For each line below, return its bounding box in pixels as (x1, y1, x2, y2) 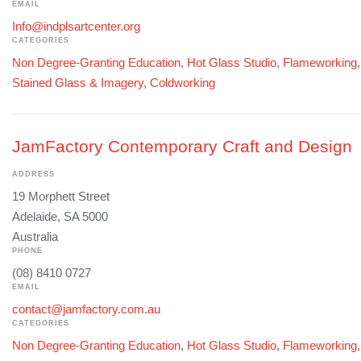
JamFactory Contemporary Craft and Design (12, 137, 352, 156)
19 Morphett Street (12, 189, 110, 204)
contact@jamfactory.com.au (12, 302, 160, 317)
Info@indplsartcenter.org (12, 19, 140, 34)
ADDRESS (12, 170, 55, 179)
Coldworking (150, 76, 215, 90)
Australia (12, 230, 58, 244)
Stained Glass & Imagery (12, 76, 143, 90)
